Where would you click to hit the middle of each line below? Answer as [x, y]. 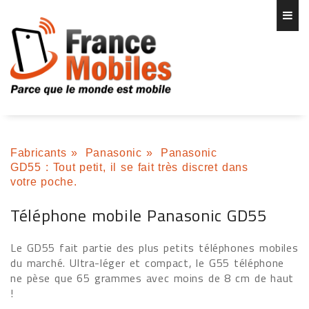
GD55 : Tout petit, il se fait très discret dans [129, 167]
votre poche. [44, 182]
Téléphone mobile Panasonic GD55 [139, 215]
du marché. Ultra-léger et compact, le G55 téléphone [147, 263]
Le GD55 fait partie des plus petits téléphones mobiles [154, 248]
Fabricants [39, 153]
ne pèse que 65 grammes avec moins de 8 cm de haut [152, 278]
